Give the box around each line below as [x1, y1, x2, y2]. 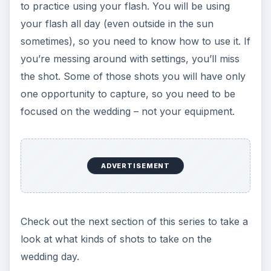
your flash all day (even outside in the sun [20, 18, 214, 30]
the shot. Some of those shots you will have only [20, 70, 246, 83]
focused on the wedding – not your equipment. [20, 105, 235, 118]
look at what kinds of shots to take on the [20, 232, 212, 245]
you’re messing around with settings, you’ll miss [20, 53, 240, 65]
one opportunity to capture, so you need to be [20, 88, 235, 100]
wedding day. [20, 250, 79, 263]
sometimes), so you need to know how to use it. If [20, 35, 250, 48]
